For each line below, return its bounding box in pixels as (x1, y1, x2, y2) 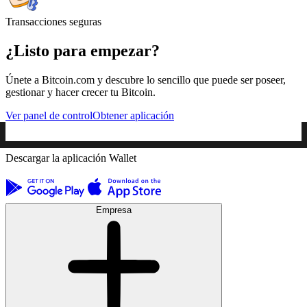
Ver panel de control (5, 110, 93, 122)
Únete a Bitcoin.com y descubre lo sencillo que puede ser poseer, (5, 74, 286, 86)
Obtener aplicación (93, 110, 174, 122)
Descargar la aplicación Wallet (5, 152, 136, 164)
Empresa (96, 205, 132, 216)
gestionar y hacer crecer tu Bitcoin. (5, 86, 156, 99)
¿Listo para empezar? (5, 42, 160, 60)
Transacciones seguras (5, 16, 101, 28)
